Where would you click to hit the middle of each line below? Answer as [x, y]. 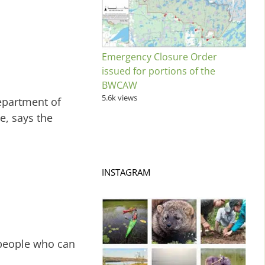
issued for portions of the [159, 71]
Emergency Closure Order [159, 56]
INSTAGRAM [126, 172]
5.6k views [119, 97]
